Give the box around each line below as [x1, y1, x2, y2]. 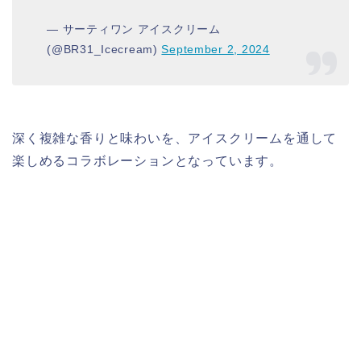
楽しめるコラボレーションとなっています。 [12, 153, 283, 168]
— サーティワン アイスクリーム [47, 22, 221, 35]
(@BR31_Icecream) [47, 42, 162, 56]
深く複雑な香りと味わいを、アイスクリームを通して [12, 131, 338, 145]
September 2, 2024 [161, 42, 270, 56]
